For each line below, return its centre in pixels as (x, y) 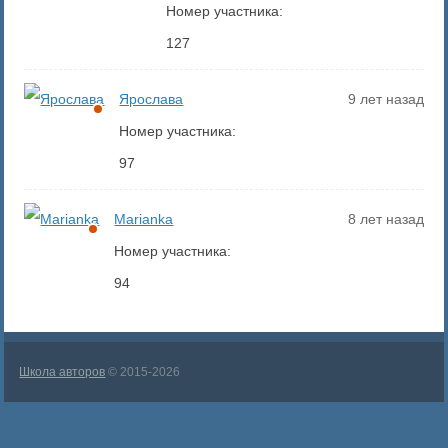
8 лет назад (385, 219)
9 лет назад (385, 99)
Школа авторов (62, 372)
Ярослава (151, 99)
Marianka (144, 219)
